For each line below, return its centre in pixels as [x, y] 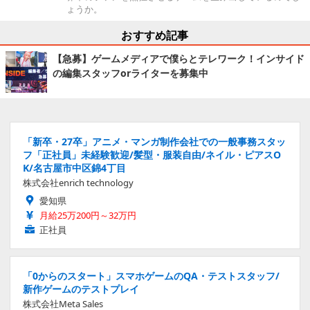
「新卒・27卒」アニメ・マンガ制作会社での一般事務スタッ [154, 141]
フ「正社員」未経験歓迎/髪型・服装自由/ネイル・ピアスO [152, 154]
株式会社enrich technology [78, 182]
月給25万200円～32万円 [88, 215]
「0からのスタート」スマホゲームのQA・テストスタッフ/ [151, 275]
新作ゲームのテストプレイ [81, 289]
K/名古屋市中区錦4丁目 [74, 167]
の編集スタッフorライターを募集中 [130, 73]
